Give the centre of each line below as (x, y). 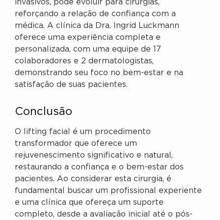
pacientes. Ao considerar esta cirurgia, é (93, 179)
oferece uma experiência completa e (88, 37)
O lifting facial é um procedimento (83, 132)
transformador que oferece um (76, 143)
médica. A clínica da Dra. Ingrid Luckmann (97, 26)
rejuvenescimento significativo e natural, (94, 155)
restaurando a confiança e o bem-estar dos (99, 167)
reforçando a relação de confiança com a (95, 14)
